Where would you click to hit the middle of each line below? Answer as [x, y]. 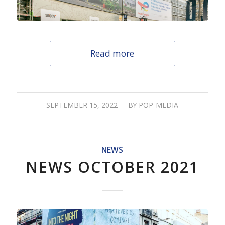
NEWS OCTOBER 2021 [113, 167]
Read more [113, 53]
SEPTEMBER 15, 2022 [82, 105]
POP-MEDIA [159, 105]
